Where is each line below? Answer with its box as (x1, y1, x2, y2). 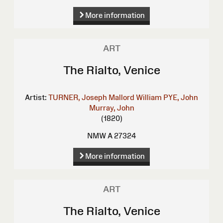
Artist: (25, 93, 47, 102)
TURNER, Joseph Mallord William (48, 93, 162, 102)
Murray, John (89, 104, 134, 112)
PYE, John (163, 93, 198, 102)
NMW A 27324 (87, 131, 136, 140)
